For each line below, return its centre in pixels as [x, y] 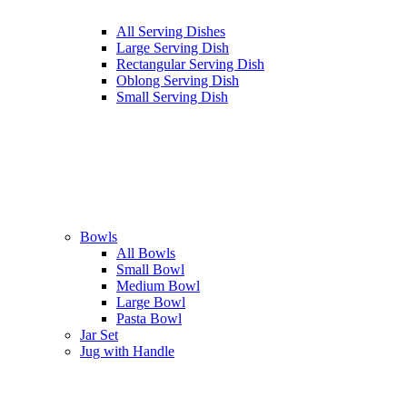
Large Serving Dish [173, 48]
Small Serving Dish [172, 97]
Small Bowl [150, 270]
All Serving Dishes [171, 32]
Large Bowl [151, 303]
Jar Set [99, 335]
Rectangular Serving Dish [190, 65]
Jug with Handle [127, 352]
